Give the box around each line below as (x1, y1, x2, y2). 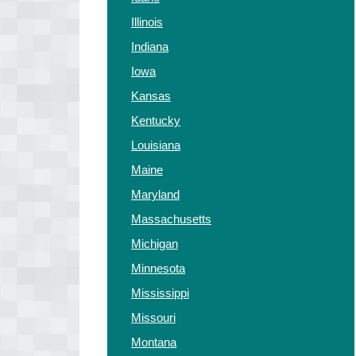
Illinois (131, 15, 163, 29)
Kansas (131, 89, 171, 103)
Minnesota (131, 261, 185, 275)
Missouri (131, 311, 176, 324)
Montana (131, 335, 176, 349)
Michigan (131, 237, 178, 250)
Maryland (131, 188, 180, 201)
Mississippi (131, 286, 189, 300)
